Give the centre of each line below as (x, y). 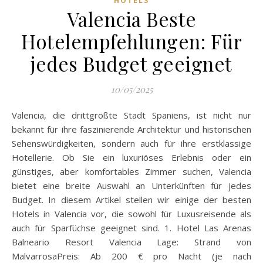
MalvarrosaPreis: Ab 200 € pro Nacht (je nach (131, 256)
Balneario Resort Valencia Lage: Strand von (131, 242)
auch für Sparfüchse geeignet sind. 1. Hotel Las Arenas (131, 228)
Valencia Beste (131, 19)
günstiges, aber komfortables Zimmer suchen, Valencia (131, 171)
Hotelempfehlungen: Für (131, 41)
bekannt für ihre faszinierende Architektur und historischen (131, 129)
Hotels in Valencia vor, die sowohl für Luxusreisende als (131, 214)
